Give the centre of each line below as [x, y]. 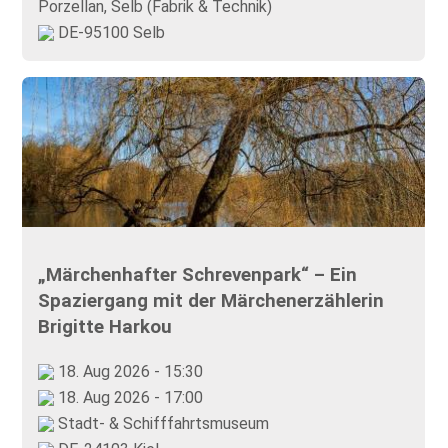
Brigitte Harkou [105, 326]
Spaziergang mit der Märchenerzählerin [211, 300]
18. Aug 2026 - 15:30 [129, 371]
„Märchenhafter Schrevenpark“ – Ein [198, 274]
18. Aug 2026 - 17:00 [129, 397]
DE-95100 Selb [110, 32]
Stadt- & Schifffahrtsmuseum [162, 423]
